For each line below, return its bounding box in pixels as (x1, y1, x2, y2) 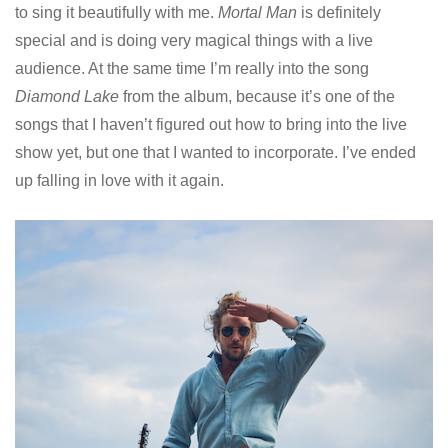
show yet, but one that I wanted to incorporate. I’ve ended (15, 144, 416, 162)
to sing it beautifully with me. (15, 4, 218, 22)
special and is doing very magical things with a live (15, 32, 373, 50)
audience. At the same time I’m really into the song (15, 60, 369, 78)
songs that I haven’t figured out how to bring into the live (15, 116, 407, 134)
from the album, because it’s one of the (119, 88, 395, 106)
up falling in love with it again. (15, 172, 232, 190)
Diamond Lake (15, 88, 119, 106)
